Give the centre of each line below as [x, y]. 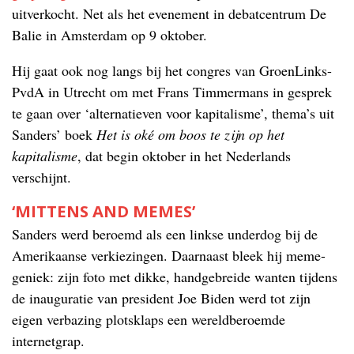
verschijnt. [41, 177]
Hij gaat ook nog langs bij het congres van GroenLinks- [172, 70]
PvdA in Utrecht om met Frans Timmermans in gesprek [172, 91]
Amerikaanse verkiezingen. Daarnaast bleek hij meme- [169, 255]
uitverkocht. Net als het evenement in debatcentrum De [169, 13]
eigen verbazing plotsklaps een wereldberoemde [149, 319]
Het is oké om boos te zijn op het [190, 134]
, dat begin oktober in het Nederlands [184, 155]
